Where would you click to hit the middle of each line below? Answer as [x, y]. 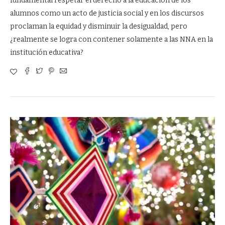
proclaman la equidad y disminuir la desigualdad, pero [99, 26]
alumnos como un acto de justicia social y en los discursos [107, 13]
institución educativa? [47, 52]
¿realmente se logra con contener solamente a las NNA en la [111, 39]
